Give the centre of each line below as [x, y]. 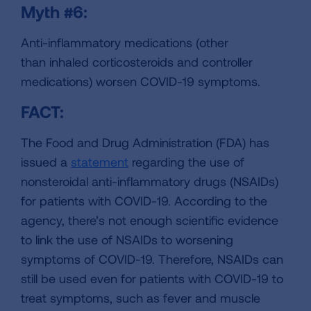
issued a [46, 162]
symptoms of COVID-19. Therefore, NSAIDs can [152, 259]
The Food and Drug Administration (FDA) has [145, 143]
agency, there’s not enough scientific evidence [150, 220]
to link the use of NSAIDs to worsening [127, 240]
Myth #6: [54, 12]
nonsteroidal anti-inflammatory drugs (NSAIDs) [150, 182]
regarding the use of [186, 162]
